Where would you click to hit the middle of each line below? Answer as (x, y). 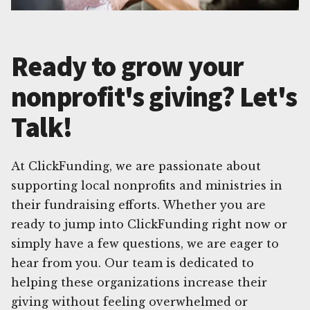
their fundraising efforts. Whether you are (138, 204)
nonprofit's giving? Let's (154, 97)
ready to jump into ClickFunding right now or (149, 224)
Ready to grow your (128, 66)
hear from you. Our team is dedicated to (133, 263)
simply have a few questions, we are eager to (145, 243)
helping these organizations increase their (139, 282)
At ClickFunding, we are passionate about (136, 166)
